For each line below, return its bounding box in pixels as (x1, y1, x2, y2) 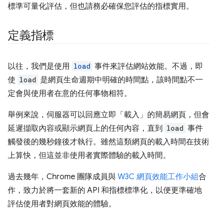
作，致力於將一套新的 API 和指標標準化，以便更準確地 (8, 186, 202, 195)
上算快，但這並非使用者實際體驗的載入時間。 (8, 151, 170, 160)
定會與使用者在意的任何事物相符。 (8, 89, 132, 98)
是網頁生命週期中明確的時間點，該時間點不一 (38, 75, 203, 85)
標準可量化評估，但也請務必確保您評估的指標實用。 (8, 1, 194, 11)
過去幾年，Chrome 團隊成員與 (8, 172, 118, 182)
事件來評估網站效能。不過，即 (93, 62, 203, 71)
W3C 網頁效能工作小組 (118, 172, 199, 182)
